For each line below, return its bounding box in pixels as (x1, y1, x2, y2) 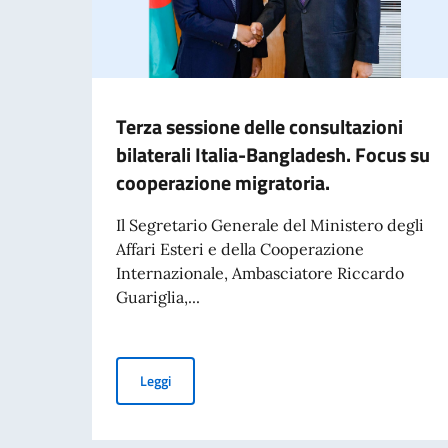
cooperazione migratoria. (116, 166, 330, 198)
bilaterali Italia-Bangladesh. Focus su (116, 138, 430, 170)
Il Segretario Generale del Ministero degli (116, 214, 424, 235)
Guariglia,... (116, 286, 200, 307)
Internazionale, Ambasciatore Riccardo (116, 262, 404, 283)
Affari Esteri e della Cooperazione (116, 238, 364, 259)
